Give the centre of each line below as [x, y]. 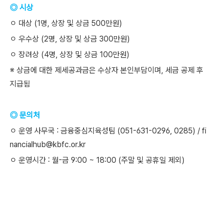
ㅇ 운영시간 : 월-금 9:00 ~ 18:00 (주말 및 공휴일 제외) [97, 160]
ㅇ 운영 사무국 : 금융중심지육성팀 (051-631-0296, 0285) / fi [108, 131]
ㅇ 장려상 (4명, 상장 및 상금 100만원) [70, 55]
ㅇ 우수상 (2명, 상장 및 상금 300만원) [70, 39]
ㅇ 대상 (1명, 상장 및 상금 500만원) [66, 23]
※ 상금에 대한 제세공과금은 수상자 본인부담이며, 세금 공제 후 [107, 70]
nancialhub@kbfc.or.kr [48, 144]
